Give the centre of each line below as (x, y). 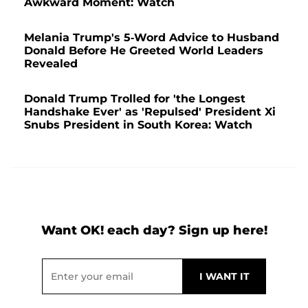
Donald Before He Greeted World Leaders (144, 51)
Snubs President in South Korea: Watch (138, 125)
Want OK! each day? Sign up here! (154, 231)
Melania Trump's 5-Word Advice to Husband (152, 38)
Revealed (51, 64)
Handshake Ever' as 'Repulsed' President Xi (150, 112)
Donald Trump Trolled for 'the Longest (135, 99)
